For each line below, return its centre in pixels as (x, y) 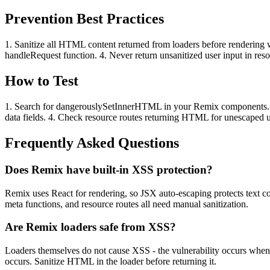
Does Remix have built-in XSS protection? (109, 170)
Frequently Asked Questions (92, 143)
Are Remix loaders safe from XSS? (90, 227)
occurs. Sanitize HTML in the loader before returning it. (111, 262)
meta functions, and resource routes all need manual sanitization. (127, 204)
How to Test (42, 81)
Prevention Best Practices (84, 19)
